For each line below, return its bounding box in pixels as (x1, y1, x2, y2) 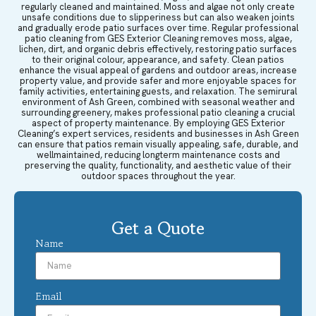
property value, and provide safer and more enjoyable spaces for (20, 74, 296, 87)
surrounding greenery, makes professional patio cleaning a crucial (21, 106, 295, 119)
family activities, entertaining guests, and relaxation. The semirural (19, 85, 297, 97)
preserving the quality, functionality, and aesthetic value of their (25, 159, 291, 171)
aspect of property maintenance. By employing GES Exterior (31, 116, 285, 129)
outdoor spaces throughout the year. (80, 169, 236, 182)
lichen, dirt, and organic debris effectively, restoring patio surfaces (19, 42, 297, 55)
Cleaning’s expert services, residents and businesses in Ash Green (17, 127, 299, 140)
